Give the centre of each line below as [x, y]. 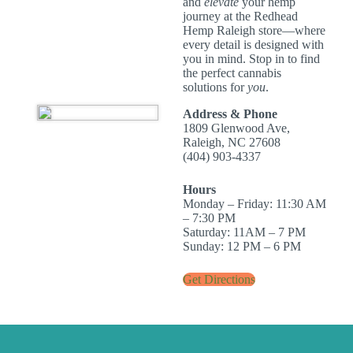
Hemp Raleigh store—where [254, 30]
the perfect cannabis [232, 72]
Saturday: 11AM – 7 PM [244, 232]
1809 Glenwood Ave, [236, 128]
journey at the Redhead [240, 16]
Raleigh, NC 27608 [232, 142]
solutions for [215, 87]
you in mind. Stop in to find [251, 58]
